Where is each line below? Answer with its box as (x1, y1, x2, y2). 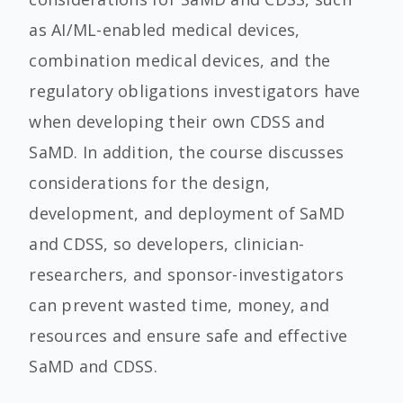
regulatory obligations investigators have (29, 80, 361, 102)
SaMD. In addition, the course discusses (29, 141, 345, 163)
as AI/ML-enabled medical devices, (29, 19, 300, 40)
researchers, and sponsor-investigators (29, 264, 344, 285)
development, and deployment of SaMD (29, 202, 345, 224)
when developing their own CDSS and (29, 111, 325, 132)
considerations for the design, (29, 172, 270, 193)
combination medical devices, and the (29, 49, 331, 71)
